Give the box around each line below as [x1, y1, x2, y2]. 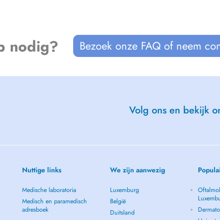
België [110, 197, 126, 206]
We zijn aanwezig [110, 165, 165, 175]
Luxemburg [110, 186, 139, 194]
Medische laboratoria [22, 186, 76, 194]
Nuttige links [22, 165, 61, 175]
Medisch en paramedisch [22, 197, 87, 206]
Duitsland [110, 208, 135, 217]
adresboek [22, 205, 49, 214]
